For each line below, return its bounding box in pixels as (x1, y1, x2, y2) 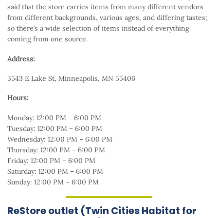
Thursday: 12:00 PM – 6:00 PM (7, 145, 105, 154)
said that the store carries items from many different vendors (7, 2, 203, 12)
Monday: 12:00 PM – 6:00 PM (7, 113, 101, 122)
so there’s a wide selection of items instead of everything (7, 24, 189, 33)
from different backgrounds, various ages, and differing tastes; (7, 13, 207, 22)
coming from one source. (7, 35, 88, 44)
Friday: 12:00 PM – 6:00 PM (7, 156, 95, 165)
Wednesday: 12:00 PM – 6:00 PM (7, 134, 112, 144)
